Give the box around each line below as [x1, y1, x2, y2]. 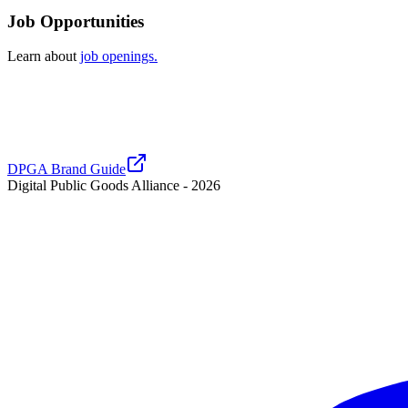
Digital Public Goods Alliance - [7, 178, 191, 194]
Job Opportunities [7, 11, 144, 31]
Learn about [7, 48, 76, 65]
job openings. [80, 48, 158, 65]
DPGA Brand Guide [7, 161, 126, 178]
